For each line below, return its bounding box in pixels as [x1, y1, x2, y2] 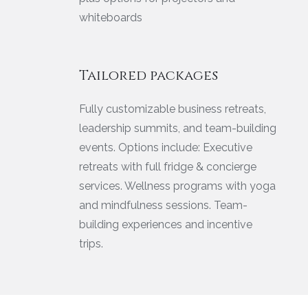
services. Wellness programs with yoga [79, 179, 276, 192]
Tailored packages [79, 65, 218, 85]
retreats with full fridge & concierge [79, 159, 256, 173]
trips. [79, 236, 103, 250]
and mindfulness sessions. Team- [79, 198, 247, 212]
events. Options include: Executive [79, 140, 252, 154]
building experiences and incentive [79, 217, 252, 231]
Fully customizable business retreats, [79, 102, 266, 115]
